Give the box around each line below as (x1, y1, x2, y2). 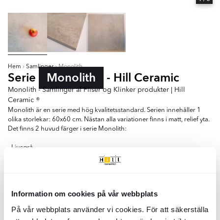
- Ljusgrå (8, 144, 33, 151)
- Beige (8, 154, 27, 160)
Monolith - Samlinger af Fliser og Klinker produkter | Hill (8, 86, 185, 93)
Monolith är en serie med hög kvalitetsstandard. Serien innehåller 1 (8, 107, 201, 113)
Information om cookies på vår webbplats (11, 190, 158, 198)
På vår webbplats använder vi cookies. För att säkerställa (11, 205, 209, 214)
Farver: (8, 198, 29, 207)
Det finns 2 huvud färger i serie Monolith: (8, 126, 127, 132)
